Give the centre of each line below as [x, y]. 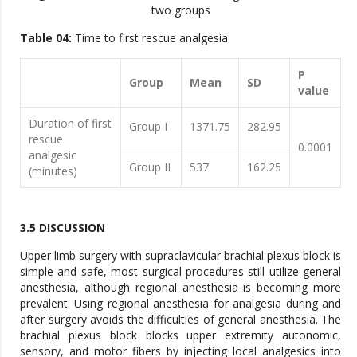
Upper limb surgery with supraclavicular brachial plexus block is [180, 255]
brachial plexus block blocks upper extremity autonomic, [180, 335]
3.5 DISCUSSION [63, 228]
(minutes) [53, 171]
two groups [180, 10]
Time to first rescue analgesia [150, 38]
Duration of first [70, 123]
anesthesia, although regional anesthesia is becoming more [180, 287]
